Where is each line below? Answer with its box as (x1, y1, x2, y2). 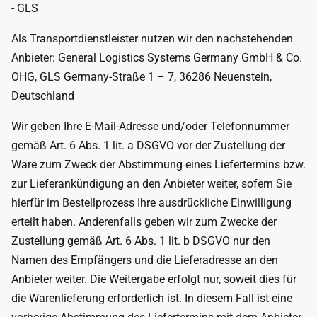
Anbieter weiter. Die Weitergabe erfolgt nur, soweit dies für (11, 272, 296, 286)
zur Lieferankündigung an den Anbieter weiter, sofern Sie (11, 177, 292, 190)
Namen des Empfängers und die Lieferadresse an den (11, 253, 278, 267)
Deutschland (11, 89, 74, 103)
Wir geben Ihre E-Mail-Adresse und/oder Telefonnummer (11, 120, 289, 133)
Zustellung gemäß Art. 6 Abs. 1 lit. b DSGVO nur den (11, 234, 270, 248)
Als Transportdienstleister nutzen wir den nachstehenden (11, 32, 293, 45)
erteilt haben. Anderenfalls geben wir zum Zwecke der (11, 215, 277, 229)
